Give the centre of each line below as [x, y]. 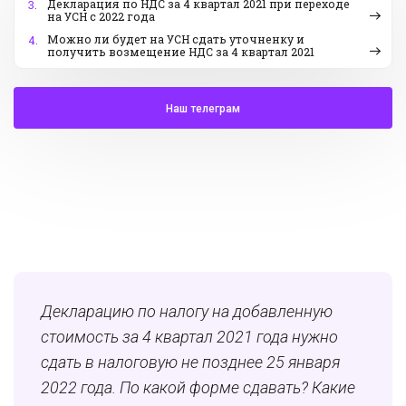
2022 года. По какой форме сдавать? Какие [198, 388]
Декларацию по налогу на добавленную [187, 312]
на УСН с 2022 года [101, 17]
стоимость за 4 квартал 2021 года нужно [189, 337]
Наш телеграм [203, 109]
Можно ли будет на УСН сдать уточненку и [176, 39]
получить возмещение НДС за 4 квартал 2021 [181, 52]
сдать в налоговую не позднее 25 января [190, 362]
